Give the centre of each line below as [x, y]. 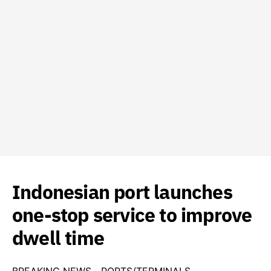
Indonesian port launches [122, 192]
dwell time [58, 238]
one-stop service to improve [132, 215]
